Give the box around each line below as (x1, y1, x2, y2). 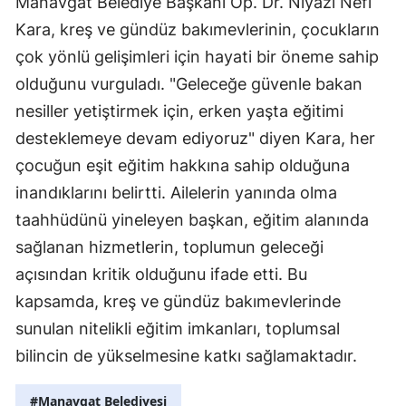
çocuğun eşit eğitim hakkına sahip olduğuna (15, 156, 350, 176)
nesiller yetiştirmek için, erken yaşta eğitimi (15, 101, 343, 121)
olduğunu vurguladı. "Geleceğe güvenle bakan (15, 74, 362, 94)
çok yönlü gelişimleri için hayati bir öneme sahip (15, 47, 379, 67)
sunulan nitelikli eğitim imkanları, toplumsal (15, 319, 340, 339)
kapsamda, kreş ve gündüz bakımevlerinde (15, 292, 341, 312)
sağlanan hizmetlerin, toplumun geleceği (15, 237, 324, 257)
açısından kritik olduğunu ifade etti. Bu (15, 265, 307, 285)
